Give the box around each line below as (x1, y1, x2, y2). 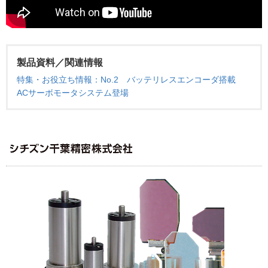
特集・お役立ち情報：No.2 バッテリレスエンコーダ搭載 (17, 75, 244, 85)
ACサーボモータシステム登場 (17, 88, 129, 98)
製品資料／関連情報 (17, 57, 103, 68)
